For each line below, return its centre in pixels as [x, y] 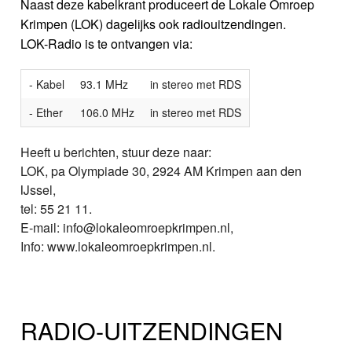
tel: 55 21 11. [57, 208]
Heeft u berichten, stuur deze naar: [116, 152]
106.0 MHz [108, 112]
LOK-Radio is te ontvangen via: [107, 43]
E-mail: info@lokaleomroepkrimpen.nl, [127, 227]
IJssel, [38, 189]
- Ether [46, 112]
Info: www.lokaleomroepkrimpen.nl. [118, 246]
